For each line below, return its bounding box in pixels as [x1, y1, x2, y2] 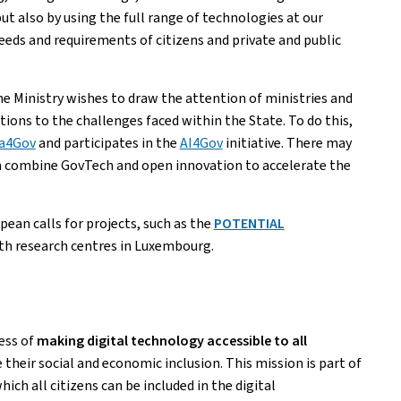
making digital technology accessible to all [36, 331, 307, 350]
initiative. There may [222, 133, 352, 152]
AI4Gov [179, 133, 223, 152]
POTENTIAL [213, 214, 285, 233]
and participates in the [35, 133, 180, 152]
